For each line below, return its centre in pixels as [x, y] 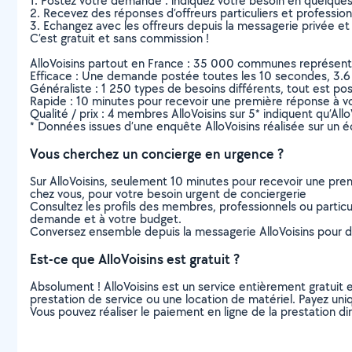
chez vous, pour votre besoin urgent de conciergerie [168, 194]
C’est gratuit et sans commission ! [119, 38]
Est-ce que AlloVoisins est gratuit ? [135, 259]
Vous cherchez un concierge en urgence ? [157, 154]
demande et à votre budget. [106, 219]
